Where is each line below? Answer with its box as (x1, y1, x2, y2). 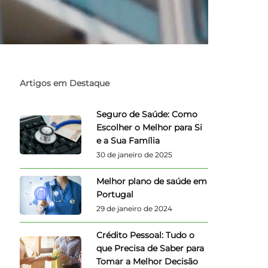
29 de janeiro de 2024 (96, 203, 173, 213)
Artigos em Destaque (20, 77, 110, 89)
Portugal (96, 188, 134, 200)
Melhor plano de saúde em (96, 175, 208, 187)
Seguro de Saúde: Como (96, 108, 198, 120)
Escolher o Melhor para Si (96, 121, 203, 133)
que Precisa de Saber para (96, 242, 205, 254)
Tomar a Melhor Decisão (96, 255, 199, 267)
